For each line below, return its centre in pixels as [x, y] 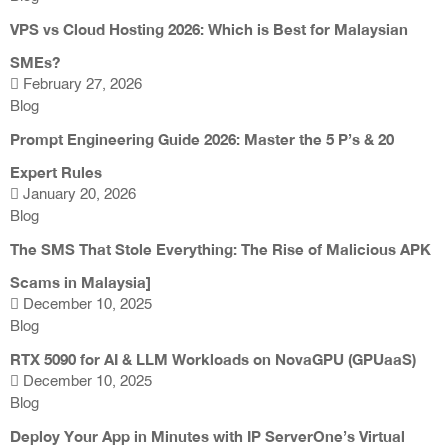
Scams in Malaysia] [80, 282]
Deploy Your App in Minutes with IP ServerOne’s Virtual [207, 436]
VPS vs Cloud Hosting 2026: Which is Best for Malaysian [209, 29]
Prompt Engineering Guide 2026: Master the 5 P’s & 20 [202, 139]
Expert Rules [56, 172]
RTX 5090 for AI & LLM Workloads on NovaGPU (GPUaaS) [213, 359]
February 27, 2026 [80, 85]
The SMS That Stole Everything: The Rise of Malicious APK [220, 249]
